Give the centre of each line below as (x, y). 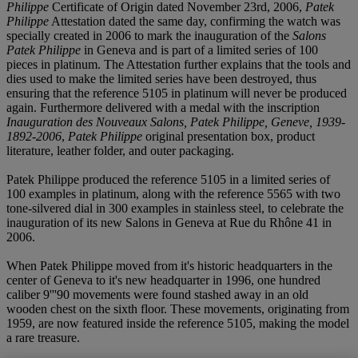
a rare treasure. (43, 337)
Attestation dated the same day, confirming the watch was (195, 21)
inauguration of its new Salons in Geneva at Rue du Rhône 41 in (169, 222)
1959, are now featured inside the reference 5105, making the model (178, 323)
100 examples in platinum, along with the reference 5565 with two (173, 193)
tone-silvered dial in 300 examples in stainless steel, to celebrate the (175, 208)
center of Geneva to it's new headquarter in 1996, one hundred (163, 280)
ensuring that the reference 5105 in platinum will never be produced (177, 93)
